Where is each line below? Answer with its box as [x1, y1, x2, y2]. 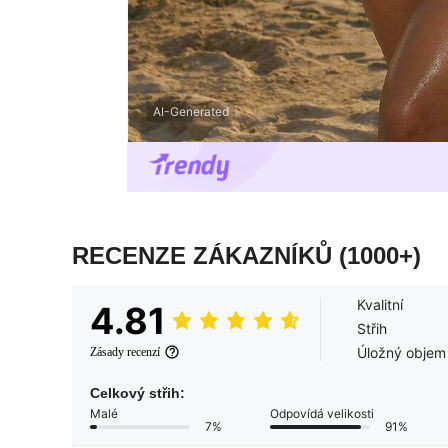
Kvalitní [357, 296, 403, 314]
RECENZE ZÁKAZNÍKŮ [72, 242, 339, 270]
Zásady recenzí [90, 345, 160, 360]
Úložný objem [357, 344, 446, 362]
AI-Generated [153, 103, 229, 119]
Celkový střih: [90, 385, 185, 402]
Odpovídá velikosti [270, 406, 374, 422]
